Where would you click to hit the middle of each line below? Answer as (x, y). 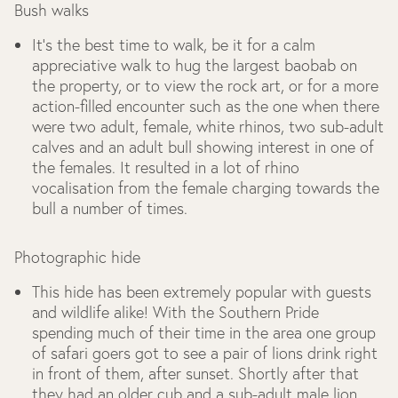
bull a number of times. (110, 208)
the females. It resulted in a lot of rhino (166, 167)
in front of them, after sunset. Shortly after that (195, 374)
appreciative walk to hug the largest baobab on (195, 65)
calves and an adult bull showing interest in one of (203, 147)
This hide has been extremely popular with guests (202, 292)
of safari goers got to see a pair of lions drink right (205, 353)
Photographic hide (77, 257)
